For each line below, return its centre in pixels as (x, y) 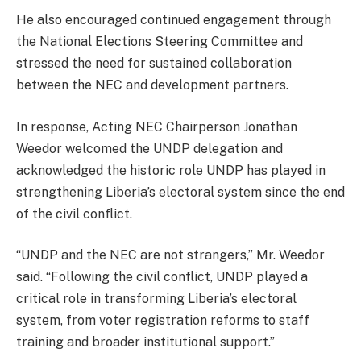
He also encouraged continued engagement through (174, 19)
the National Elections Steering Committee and (160, 41)
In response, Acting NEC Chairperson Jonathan (157, 127)
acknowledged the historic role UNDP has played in (171, 170)
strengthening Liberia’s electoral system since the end (180, 192)
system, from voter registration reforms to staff (163, 321)
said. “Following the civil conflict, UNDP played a (162, 277)
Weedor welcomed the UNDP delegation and (149, 148)
